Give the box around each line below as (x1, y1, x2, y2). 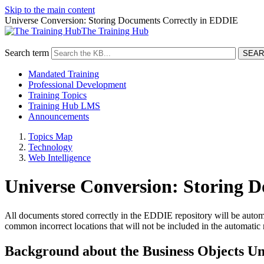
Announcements (28, 111, 89, 121)
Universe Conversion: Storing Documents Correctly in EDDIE (5, 15, 238, 25)
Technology (28, 142, 72, 152)
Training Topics (28, 90, 87, 100)
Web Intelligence (28, 153, 91, 163)
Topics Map (28, 131, 72, 141)
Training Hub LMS (28, 101, 100, 111)
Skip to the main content (5, 5, 95, 15)
